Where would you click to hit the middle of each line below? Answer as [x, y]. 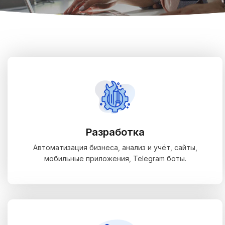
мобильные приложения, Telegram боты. [115, 158]
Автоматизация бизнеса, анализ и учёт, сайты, [115, 147]
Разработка [115, 132]
